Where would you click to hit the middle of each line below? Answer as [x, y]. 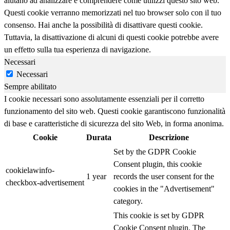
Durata [99, 137]
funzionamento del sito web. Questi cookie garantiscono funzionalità [115, 111]
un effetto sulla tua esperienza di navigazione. [78, 49]
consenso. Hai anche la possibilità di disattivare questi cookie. [103, 25]
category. [128, 201]
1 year [96, 176]
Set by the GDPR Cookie [155, 151]
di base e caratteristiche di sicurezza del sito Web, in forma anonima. [114, 123]
